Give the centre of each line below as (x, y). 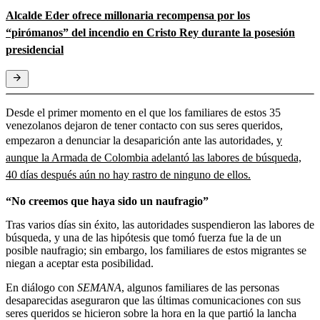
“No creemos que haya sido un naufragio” (107, 201)
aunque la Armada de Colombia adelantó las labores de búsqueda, (154, 157)
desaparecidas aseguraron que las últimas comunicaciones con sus (153, 300)
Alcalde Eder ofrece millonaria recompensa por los (128, 15)
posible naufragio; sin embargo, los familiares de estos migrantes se (156, 250)
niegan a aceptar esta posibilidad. (80, 263)
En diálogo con (41, 287)
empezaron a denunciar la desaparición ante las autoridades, (141, 140)
